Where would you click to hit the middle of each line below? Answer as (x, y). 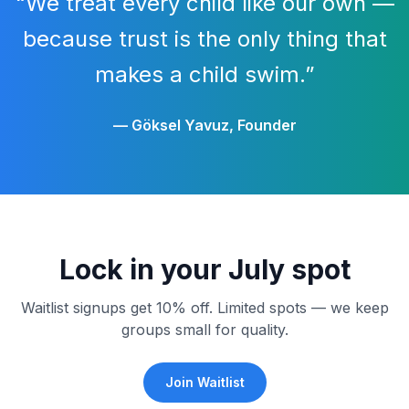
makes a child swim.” (204, 74)
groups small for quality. (204, 330)
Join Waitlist (204, 382)
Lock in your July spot (204, 269)
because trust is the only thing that (204, 39)
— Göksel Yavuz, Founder (204, 125)
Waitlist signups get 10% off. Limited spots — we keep (204, 308)
